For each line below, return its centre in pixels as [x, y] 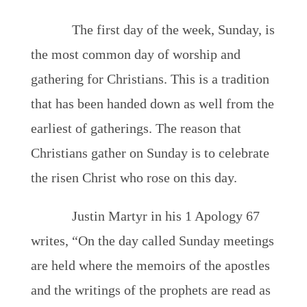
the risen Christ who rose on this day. [134, 177]
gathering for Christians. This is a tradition [150, 79]
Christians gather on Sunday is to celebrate [150, 153]
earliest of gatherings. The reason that [136, 128]
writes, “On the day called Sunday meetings [152, 241]
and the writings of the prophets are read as [150, 290]
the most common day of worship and [135, 54]
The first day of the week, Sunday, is [173, 29]
